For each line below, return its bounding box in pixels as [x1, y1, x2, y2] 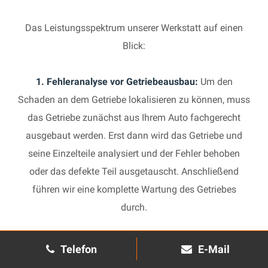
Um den [197, 76, 233, 87]
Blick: [123, 40, 145, 51]
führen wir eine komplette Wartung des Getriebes [32, 184, 236, 195]
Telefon [60, 243, 97, 255]
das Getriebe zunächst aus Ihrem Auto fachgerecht [28, 112, 240, 123]
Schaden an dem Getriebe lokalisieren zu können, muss [18, 94, 250, 105]
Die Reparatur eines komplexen [119, 237, 249, 249]
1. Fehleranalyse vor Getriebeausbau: [35, 76, 198, 87]
